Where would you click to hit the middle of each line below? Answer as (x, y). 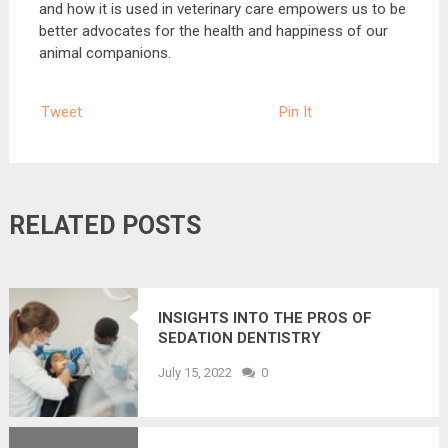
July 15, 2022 (194, 372)
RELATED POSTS (104, 225)
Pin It (295, 111)
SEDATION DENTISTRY (239, 337)
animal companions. (104, 52)
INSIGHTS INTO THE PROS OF (264, 317)
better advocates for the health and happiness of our (213, 30)
